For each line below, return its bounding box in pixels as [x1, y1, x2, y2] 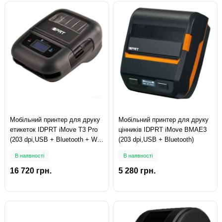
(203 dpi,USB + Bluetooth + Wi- [10, 135, 101, 143]
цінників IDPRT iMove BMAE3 [118, 125, 207, 133]
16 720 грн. [10, 166, 52, 175]
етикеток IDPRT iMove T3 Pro [10, 125, 98, 133]
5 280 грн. [118, 166, 156, 175]
